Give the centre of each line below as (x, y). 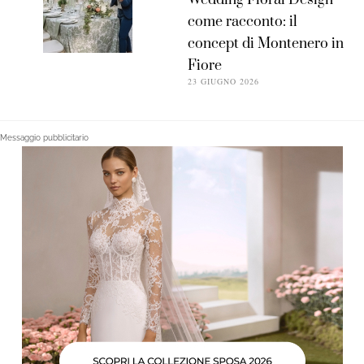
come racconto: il (243, 22)
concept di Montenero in (266, 44)
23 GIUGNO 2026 (224, 82)
